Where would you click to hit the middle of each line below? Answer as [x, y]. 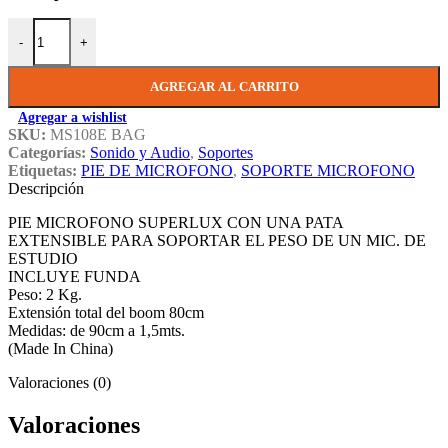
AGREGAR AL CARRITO [224, 87]
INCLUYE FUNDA [74, 277]
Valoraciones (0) [59, 383]
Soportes [225, 153]
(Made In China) [60, 349]
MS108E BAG [98, 135]
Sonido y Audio [140, 153]
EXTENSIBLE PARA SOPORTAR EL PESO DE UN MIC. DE [217, 241]
